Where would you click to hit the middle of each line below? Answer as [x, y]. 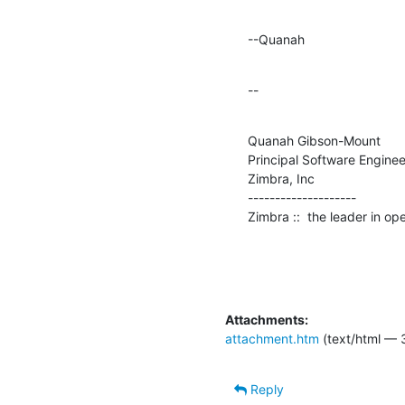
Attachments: [267, 319]
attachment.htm [272, 338]
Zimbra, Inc [281, 178]
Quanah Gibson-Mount [314, 140]
